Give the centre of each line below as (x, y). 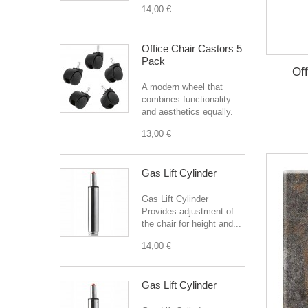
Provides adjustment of (188, 211)
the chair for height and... (191, 224)
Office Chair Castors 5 (192, 48)
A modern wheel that (182, 87)
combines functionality (186, 99)
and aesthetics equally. (187, 112)
